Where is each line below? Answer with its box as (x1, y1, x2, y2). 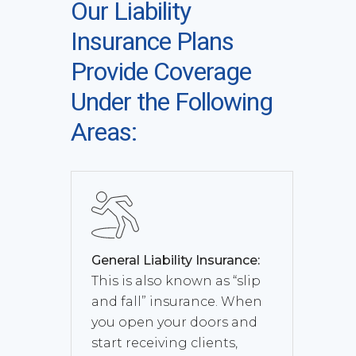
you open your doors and (91, 314, 257, 330)
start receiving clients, (91, 335, 238, 350)
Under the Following (71, 87, 273, 117)
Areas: (71, 117, 137, 147)
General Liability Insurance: (91, 252, 260, 268)
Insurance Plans (71, 26, 234, 56)
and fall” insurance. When (91, 293, 262, 309)
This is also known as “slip (91, 273, 261, 288)
